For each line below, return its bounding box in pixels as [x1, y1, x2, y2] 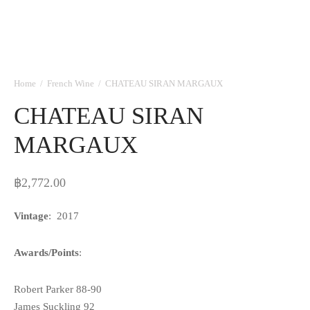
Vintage [14, 209, 48, 221]
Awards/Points [14, 246, 79, 258]
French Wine [47, 78, 94, 89]
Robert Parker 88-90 [14, 282, 102, 295]
